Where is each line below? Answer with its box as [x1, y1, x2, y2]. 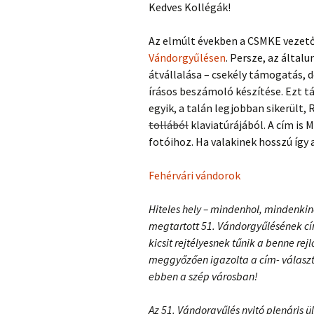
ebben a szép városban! [149, 269, 258, 283]
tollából [149, 118, 189, 132]
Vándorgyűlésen [149, 50, 226, 64]
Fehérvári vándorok [149, 168, 240, 182]
